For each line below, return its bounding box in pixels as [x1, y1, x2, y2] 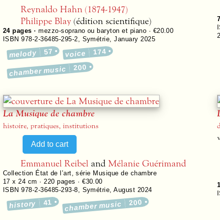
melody [9, 48, 37, 59]
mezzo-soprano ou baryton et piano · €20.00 [38, 27, 174, 34]
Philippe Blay [21, 15, 71, 27]
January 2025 [114, 35, 156, 43]
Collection [3, 169, 33, 177]
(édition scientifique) [71, 15, 151, 27]
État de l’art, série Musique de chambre [33, 169, 157, 177]
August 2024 [113, 186, 152, 193]
